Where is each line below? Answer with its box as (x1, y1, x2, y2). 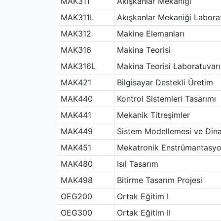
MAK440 (60, 94, 93, 104)
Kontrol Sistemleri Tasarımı (116, 94, 216, 104)
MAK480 (60, 159, 93, 169)
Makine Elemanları (116, 29, 184, 38)
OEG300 (60, 208, 92, 218)
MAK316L (60, 61, 96, 71)
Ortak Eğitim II (116, 208, 171, 218)
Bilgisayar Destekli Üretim (116, 77, 213, 87)
